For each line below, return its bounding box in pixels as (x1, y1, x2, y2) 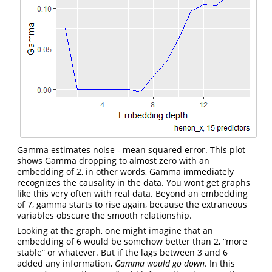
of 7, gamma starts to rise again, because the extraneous (17, 199, 247, 211)
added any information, (17, 257, 115, 270)
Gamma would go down (115, 257, 205, 270)
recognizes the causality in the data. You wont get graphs (17, 177, 250, 189)
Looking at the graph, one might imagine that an (17, 225, 213, 237)
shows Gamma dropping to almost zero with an (17, 155, 209, 167)
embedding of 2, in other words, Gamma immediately (17, 166, 234, 178)
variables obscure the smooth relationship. (17, 209, 192, 222)
